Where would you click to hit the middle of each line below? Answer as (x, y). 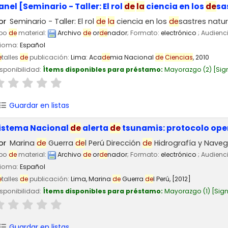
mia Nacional (133, 58)
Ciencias (179, 58)
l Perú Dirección (114, 143)
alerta (95, 128)
